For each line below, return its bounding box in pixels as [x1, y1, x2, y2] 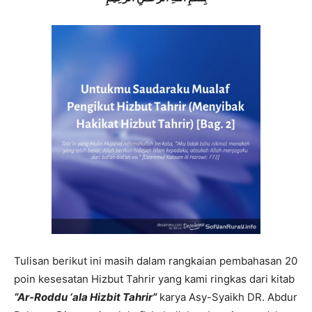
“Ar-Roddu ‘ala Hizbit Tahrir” [14, 290, 157, 304]
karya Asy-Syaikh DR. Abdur [157, 290, 297, 304]
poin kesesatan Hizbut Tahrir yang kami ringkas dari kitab [14, 272, 295, 286]
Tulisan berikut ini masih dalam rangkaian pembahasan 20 [14, 254, 297, 267]
